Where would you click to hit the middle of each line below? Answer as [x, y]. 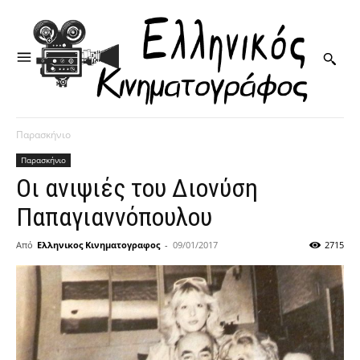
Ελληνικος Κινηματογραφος [98, 245]
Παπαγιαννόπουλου [114, 217]
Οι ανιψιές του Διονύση [137, 188]
